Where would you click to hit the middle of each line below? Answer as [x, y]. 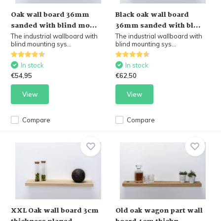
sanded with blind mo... [54, 26]
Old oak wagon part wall [159, 211]
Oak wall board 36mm [50, 15]
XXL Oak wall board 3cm [55, 211]
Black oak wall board [152, 15]
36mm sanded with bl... [158, 26]
